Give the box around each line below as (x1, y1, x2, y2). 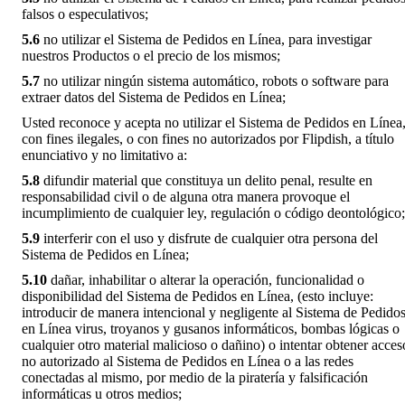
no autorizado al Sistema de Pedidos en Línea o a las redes (22, 353, 353, 369)
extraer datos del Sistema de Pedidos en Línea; (22, 89, 286, 105)
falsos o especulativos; (22, 5, 148, 22)
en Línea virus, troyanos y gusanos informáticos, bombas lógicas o (22, 320, 400, 336)
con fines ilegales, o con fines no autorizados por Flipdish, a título (22, 130, 394, 146)
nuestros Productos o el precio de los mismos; (22, 47, 280, 63)
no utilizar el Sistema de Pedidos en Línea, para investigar (40, 31, 372, 47)
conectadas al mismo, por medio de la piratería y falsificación (22, 369, 368, 385)
